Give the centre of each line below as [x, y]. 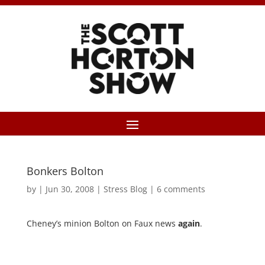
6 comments [181, 189]
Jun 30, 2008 [70, 189]
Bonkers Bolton [65, 171]
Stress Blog [125, 189]
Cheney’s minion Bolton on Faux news [102, 223]
